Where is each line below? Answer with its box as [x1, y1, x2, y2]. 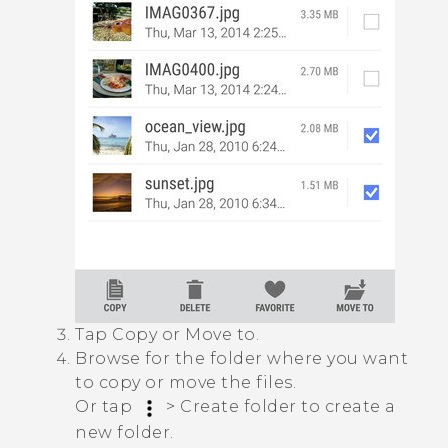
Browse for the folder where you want [75, 349, 408, 369]
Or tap [75, 397, 137, 417]
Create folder [180, 397, 297, 417]
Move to [185, 325, 256, 345]
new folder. [75, 422, 174, 442]
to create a [296, 397, 396, 417]
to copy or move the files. [75, 373, 296, 393]
